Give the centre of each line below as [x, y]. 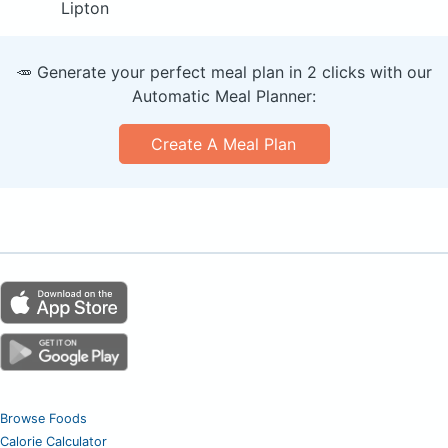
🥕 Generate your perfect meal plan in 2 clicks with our [224, 71]
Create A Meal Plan [224, 143]
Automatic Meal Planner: [224, 95]
